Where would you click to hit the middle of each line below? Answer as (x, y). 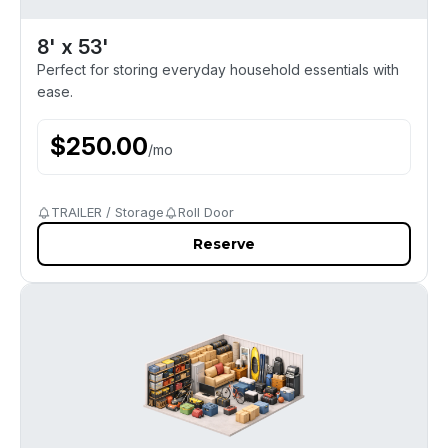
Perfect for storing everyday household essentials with (218, 69)
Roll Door (206, 212)
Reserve (224, 244)
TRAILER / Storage (107, 212)
